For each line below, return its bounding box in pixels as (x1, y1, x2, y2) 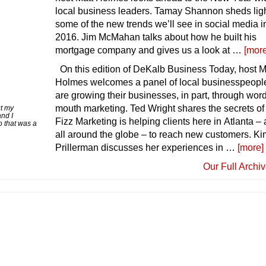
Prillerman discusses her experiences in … (55, 142, 237, 153)
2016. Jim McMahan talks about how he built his (55, 32, 256, 42)
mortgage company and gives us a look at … (55, 45, 244, 55)
